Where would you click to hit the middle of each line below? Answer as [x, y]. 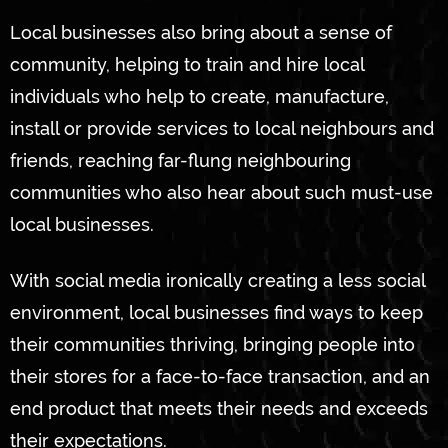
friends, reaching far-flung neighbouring [180, 161]
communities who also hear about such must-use [221, 193]
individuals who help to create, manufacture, [199, 97]
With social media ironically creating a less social [217, 280]
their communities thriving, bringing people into [212, 344]
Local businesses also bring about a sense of [201, 33]
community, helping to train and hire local [187, 65]
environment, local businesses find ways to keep [216, 312]
